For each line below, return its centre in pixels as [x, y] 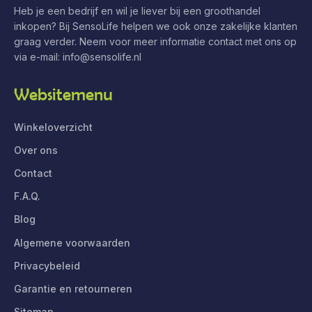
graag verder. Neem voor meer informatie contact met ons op [155, 41]
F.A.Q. [27, 196]
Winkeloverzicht [53, 127]
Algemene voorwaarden [72, 242]
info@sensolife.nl [102, 56]
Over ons [36, 150]
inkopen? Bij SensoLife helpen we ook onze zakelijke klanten [156, 26]
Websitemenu [63, 94]
